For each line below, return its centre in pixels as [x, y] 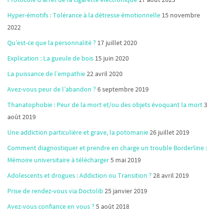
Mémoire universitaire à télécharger [58, 160]
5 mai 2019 [126, 160]
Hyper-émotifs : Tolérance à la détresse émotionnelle [84, 15]
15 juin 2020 [112, 58]
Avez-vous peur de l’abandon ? [52, 89]
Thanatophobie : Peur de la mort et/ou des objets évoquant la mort [105, 104]
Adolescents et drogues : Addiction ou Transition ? [79, 175]
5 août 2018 [113, 206]
